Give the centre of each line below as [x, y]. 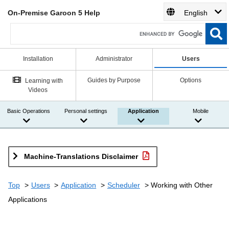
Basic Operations [29, 111]
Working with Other [182, 185]
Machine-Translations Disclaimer [81, 157]
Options [191, 81]
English [196, 13]
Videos [38, 90]
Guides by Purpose [114, 81]
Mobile [200, 111]
